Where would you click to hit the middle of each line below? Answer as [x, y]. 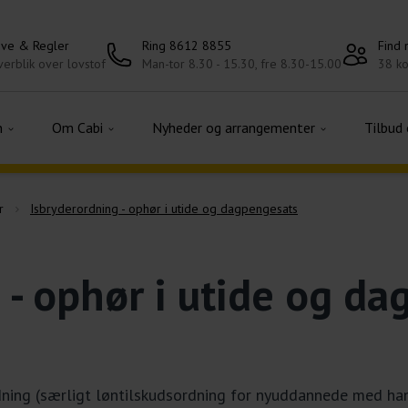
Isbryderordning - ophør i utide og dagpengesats [164, 209]
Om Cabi [79, 127]
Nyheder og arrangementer [235, 127]
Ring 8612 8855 [187, 46]
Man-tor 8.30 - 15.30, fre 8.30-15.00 [242, 64]
